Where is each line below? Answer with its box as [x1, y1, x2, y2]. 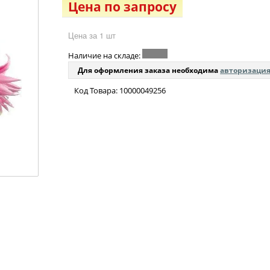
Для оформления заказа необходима [78, 65, 221, 76]
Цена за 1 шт [68, 30, 116, 42]
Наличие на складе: [68, 50, 143, 61]
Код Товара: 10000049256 [74, 85, 166, 96]
